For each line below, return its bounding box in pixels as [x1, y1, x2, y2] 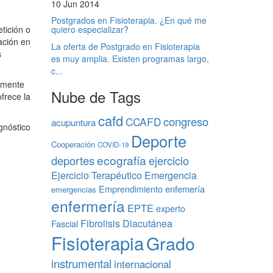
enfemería [165, 182, 205, 195]
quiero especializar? [51, 23, 129, 35]
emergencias [51, 183, 96, 195]
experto [155, 202, 185, 214]
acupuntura [51, 116, 96, 129]
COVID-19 [97, 140, 129, 149]
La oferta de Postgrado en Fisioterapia [51, 40, 200, 52]
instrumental [51, 255, 112, 271]
